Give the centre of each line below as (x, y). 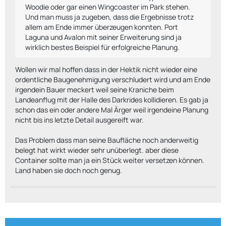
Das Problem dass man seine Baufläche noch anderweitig (107, 140)
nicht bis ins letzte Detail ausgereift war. (79, 120)
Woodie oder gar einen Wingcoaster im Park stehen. (108, 7)
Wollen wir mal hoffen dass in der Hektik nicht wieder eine (106, 69)
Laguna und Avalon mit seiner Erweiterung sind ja (103, 37)
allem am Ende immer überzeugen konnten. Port (102, 27)
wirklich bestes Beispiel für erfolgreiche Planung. (102, 47)
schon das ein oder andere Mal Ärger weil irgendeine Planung (112, 110)
